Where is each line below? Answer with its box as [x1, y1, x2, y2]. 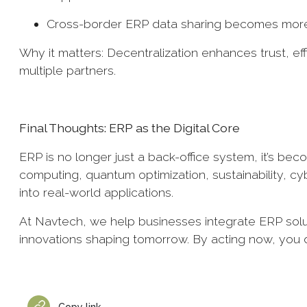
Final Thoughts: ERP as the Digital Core [19, 121, 243, 135]
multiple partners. [19, 63, 119, 77]
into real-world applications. [19, 185, 177, 199]
